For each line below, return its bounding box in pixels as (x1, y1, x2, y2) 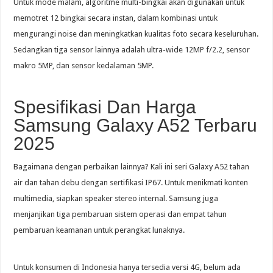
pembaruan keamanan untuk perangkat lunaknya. (13, 225, 185, 235)
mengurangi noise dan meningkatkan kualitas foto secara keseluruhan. (13, 29, 259, 39)
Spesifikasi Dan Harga (13, 97, 197, 118)
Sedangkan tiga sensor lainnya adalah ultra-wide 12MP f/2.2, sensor (13, 45, 250, 55)
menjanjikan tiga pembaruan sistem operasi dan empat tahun (13, 210, 227, 219)
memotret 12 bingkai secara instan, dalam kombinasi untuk (13, 13, 218, 23)
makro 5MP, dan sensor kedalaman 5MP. (13, 61, 154, 71)
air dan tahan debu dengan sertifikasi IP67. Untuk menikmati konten (13, 178, 249, 188)
